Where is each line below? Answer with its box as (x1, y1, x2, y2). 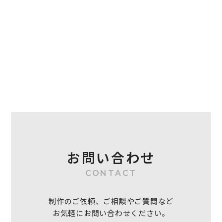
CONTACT (85, 168, 137, 178)
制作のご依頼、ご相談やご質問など (49, 196, 173, 206)
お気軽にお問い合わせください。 (52, 208, 170, 218)
